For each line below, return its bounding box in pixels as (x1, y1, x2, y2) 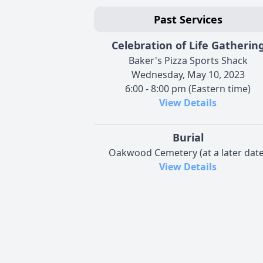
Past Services (153, 12, 222, 26)
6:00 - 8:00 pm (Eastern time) (125, 82, 251, 95)
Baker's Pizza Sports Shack (128, 53, 248, 67)
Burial (172, 130, 204, 144)
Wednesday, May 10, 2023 (131, 68, 245, 81)
